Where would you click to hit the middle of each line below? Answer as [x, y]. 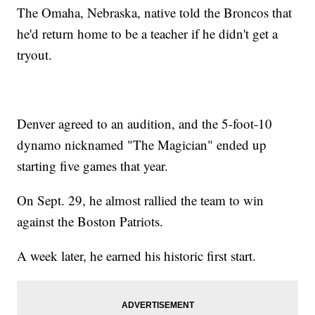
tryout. [35, 55]
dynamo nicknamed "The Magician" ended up [142, 145]
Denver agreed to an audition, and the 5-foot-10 [145, 124]
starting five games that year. [93, 166]
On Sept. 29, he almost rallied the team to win [141, 200]
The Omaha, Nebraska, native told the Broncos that [155, 13]
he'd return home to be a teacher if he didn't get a [148, 34]
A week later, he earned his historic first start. [137, 256]
